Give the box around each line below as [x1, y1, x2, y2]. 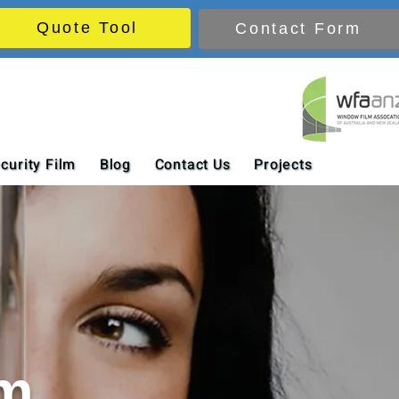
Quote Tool [37, 19, 138, 37]
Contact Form [235, 20, 362, 37]
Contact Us [154, 154, 231, 175]
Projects [254, 154, 313, 175]
